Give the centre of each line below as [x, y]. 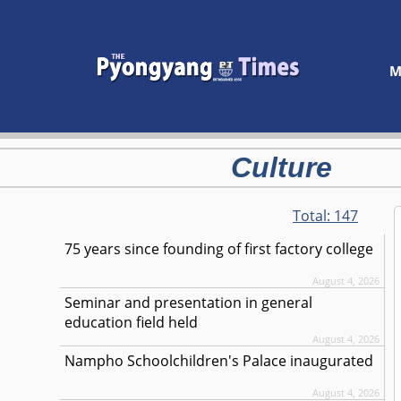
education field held [132, 322]
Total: [314, 216]
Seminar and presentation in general [189, 303]
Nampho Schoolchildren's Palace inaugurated [219, 361]
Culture [281, 167]
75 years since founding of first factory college [219, 249]
